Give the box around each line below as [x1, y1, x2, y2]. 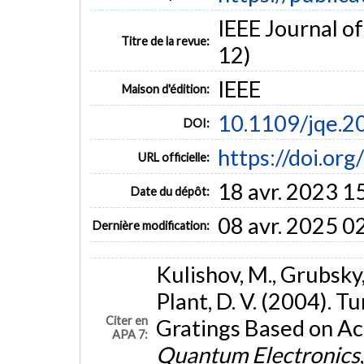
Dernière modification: [93, 219, 210, 233]
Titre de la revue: [121, 34, 210, 49]
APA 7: [112, 327, 149, 341]
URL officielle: [138, 150, 210, 165]
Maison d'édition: [122, 82, 210, 97]
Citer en [106, 313, 149, 327]
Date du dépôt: [131, 184, 210, 199]
